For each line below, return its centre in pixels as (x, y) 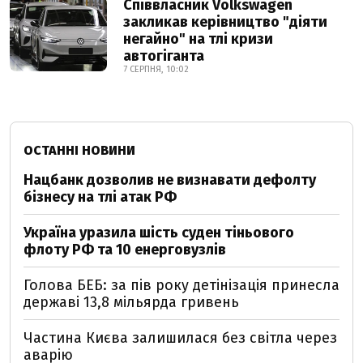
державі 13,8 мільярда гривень (131, 302)
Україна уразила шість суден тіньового (159, 232)
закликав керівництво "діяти (225, 21)
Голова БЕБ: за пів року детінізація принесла (181, 285)
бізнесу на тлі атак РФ (100, 196)
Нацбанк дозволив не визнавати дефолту (170, 179)
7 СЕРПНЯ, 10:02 (156, 69)
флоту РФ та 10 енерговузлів (125, 249)
